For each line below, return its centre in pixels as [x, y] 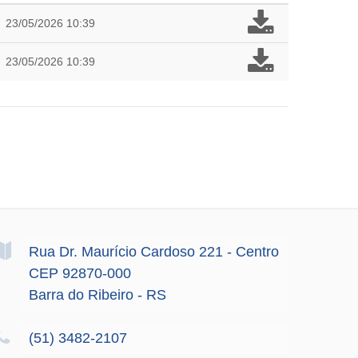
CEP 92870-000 [80, 273]
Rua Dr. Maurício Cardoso [112, 251]
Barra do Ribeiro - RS [97, 294]
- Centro [253, 251]
